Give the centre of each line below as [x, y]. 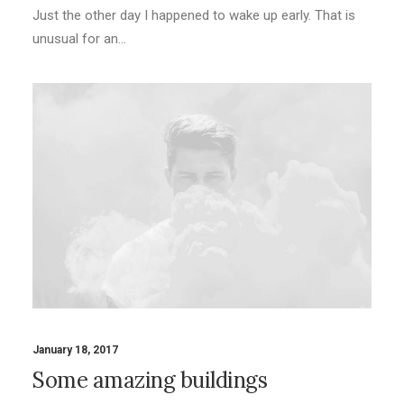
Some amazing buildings [150, 380]
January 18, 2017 [75, 349]
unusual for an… [79, 39]
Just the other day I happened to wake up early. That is [194, 15]
